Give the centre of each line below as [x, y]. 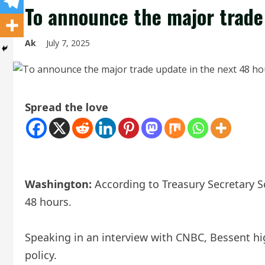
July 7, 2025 [69, 43]
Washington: [58, 184]
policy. [41, 255]
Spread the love [67, 107]
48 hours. [48, 202]
